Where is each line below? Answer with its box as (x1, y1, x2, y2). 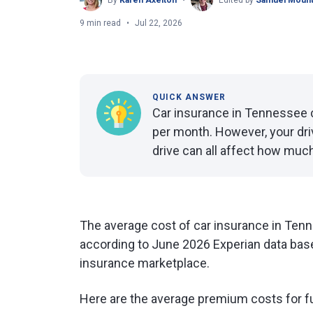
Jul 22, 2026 (135, 18, 182, 28)
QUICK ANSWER (152, 92, 226, 102)
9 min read (80, 18, 121, 28)
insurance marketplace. (80, 256, 210, 270)
